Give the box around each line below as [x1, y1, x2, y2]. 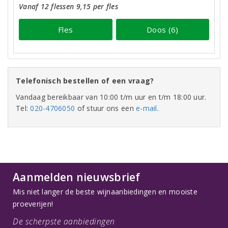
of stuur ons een [75, 103, 136, 113]
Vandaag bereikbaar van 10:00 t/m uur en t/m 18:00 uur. [16, 92, 207, 102]
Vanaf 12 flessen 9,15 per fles [19, 2, 118, 12]
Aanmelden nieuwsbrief [13, 170, 140, 185]
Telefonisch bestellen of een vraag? [16, 76, 154, 86]
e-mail [136, 103, 157, 113]
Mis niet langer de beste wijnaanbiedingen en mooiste [13, 187, 197, 197]
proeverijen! [13, 199, 53, 209]
